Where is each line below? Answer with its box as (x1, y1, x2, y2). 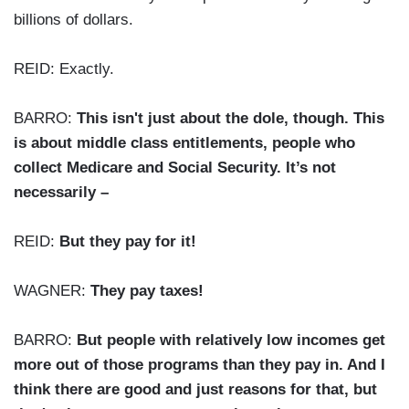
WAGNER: (14, 282, 90, 300)
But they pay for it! (59, 233, 196, 251)
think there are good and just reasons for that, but (14, 381, 377, 399)
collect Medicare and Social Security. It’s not (14, 159, 336, 177)
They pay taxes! (90, 282, 204, 300)
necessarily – (14, 184, 109, 202)
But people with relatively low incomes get (77, 331, 385, 350)
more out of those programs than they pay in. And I (14, 356, 385, 374)
